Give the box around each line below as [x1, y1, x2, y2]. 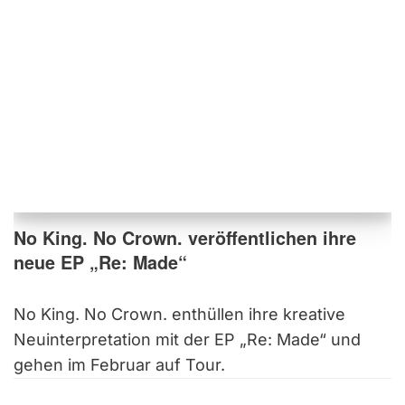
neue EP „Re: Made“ [14, 250, 187, 276]
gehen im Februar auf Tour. [14, 355, 225, 375]
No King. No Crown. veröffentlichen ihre [14, 225, 356, 251]
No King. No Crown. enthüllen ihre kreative [14, 305, 345, 325]
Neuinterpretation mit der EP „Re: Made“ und [14, 330, 361, 350]
